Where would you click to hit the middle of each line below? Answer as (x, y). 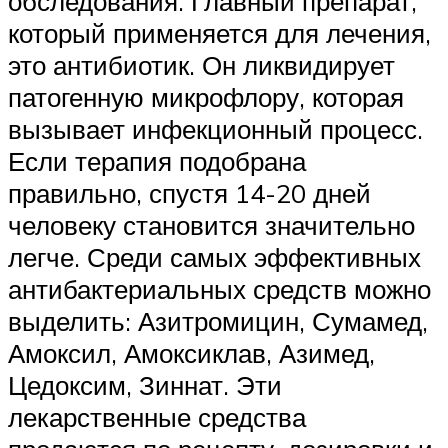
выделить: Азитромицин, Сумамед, (218, 320)
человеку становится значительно (211, 224)
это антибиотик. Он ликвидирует (201, 64)
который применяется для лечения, (219, 32)
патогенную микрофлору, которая (206, 96)
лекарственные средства (157, 416)
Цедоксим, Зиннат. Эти (145, 384)
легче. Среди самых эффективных (214, 256)
